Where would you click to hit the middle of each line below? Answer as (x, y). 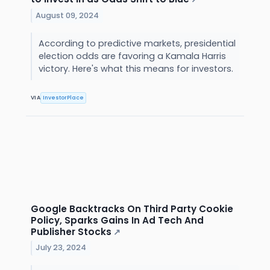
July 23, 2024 (61, 248)
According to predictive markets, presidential (137, 44)
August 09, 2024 (67, 16)
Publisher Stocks (71, 231)
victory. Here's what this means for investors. (137, 69)
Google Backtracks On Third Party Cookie (132, 209)
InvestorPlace (64, 98)
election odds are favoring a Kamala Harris (132, 56)
